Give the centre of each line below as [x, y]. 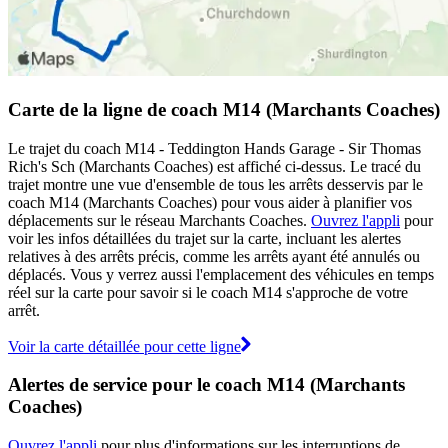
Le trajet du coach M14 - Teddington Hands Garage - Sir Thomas [214, 148]
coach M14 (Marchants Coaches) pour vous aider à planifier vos [210, 202]
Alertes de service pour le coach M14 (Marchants [206, 385]
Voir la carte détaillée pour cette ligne [124, 346]
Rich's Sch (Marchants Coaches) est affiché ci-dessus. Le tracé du [214, 166]
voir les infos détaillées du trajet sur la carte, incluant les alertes [204, 238]
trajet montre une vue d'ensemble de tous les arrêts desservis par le [215, 184]
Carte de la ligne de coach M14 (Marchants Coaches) [224, 109]
